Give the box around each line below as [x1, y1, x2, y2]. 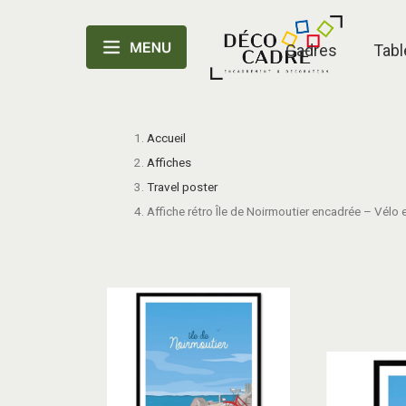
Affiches [146, 155, 191, 169]
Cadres [285, 41, 337, 60]
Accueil [146, 130, 186, 145]
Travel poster [146, 179, 217, 194]
